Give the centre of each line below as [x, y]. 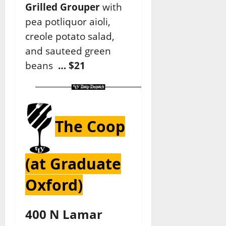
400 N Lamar [64, 214]
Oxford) [54, 185]
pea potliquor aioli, [68, 22]
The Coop [90, 127]
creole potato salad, [70, 36]
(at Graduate [73, 164]
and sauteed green [68, 51]
